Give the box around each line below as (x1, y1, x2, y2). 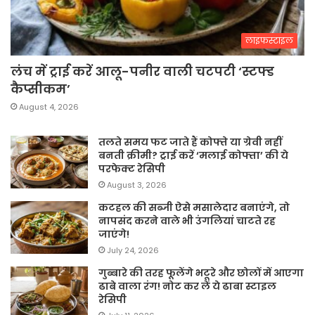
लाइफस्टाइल (245, 34, 293, 47)
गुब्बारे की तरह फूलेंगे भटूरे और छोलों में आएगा (98, 266, 304, 281)
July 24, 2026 (107, 245, 159, 257)
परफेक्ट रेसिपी (98, 162, 165, 176)
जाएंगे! (98, 227, 129, 242)
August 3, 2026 (107, 179, 167, 191)
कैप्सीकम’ (11, 80, 70, 98)
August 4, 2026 (19, 101, 79, 113)
